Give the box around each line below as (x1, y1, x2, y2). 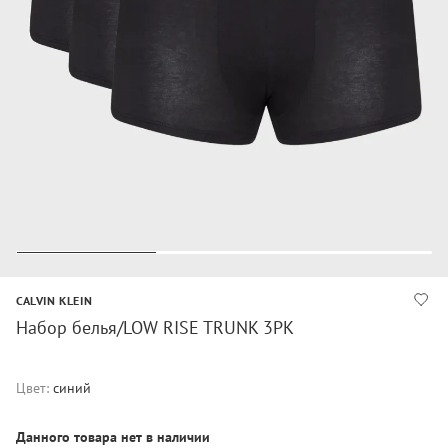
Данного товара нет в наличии (16, 428, 210, 446)
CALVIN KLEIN (16, 293, 93, 308)
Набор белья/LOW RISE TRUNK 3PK (16, 316, 294, 339)
